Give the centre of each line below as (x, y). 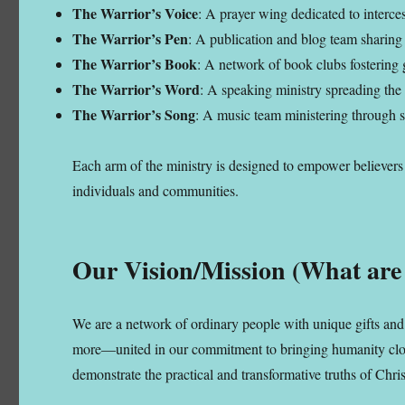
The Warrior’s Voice (136, 13)
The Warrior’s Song (134, 114)
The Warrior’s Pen (131, 38)
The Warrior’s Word (137, 89)
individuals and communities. (156, 190)
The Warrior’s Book (135, 63)
